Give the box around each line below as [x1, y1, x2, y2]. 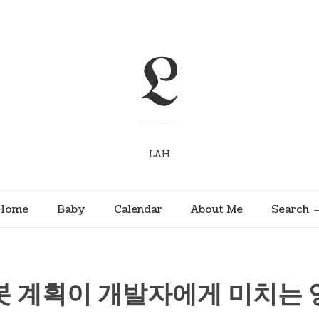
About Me [191, 202, 243, 216]
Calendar [114, 202, 162, 216]
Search [271, 202, 309, 216]
